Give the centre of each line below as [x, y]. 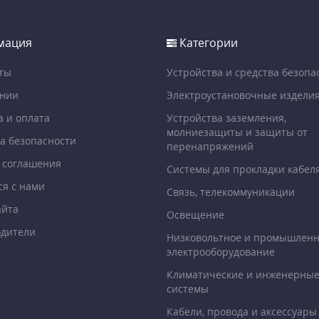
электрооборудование [221, 251]
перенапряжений [210, 146]
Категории [207, 42]
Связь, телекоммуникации [231, 192]
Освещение [195, 214]
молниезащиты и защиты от [237, 132]
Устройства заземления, [226, 117]
